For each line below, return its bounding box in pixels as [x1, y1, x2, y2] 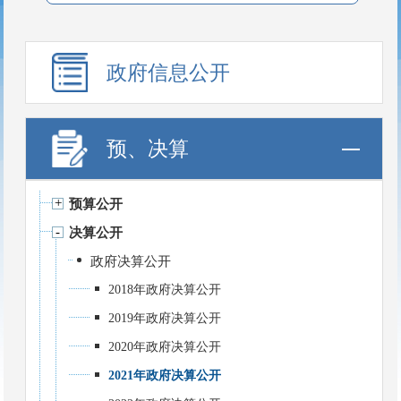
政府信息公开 [107, 62, 231, 84]
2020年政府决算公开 [108, 340, 222, 354]
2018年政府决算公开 [108, 283, 222, 296]
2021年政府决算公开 [108, 369, 222, 382]
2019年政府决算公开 [108, 311, 222, 325]
